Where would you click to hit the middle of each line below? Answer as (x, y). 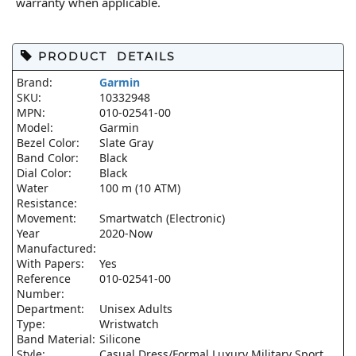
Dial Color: (46, 173)
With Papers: (52, 263)
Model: (37, 128)
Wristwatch (129, 324)
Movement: (48, 218)
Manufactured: (58, 248)
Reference (44, 279)
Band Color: (49, 158)
